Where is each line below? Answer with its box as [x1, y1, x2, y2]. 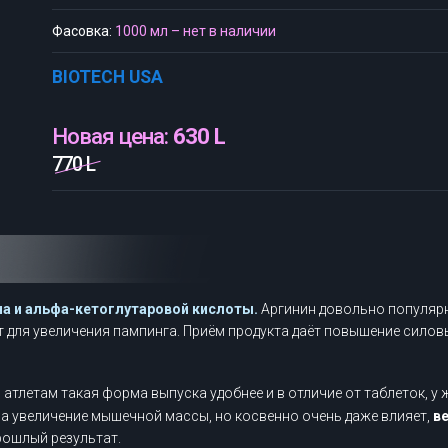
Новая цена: [51, 123, 173, 149]
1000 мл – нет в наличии [114, 23, 276, 39]
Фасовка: [51, 23, 115, 39]
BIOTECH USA [51, 67, 163, 87]
